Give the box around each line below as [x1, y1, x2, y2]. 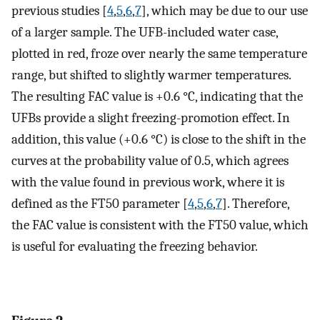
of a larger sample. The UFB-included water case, [11, 24, 278, 40]
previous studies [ [11, 2, 107, 19]
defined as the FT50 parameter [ [11, 195, 188, 211]
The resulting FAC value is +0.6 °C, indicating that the [11, 88, 303, 104]
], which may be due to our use [141, 2, 308, 19]
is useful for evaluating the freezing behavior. [11, 238, 258, 254]
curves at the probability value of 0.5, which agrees [11, 152, 289, 169]
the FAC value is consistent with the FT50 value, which [11, 216, 309, 233]
